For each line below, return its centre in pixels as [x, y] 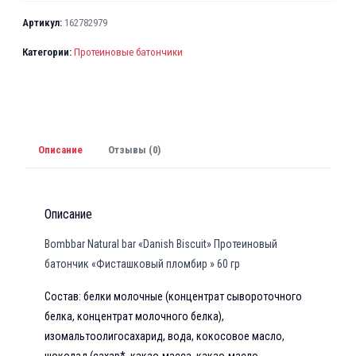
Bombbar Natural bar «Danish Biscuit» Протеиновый [161, 244]
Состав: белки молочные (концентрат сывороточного [173, 296]
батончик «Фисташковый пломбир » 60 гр [142, 263]
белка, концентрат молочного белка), [134, 316]
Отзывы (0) [134, 150]
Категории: [47, 52]
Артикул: [42, 23]
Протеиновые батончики [128, 52]
